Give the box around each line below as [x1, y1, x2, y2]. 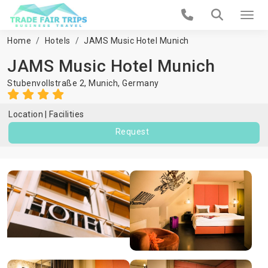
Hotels [44, 36, 71, 45]
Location [8, 109, 43, 119]
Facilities [48, 109, 84, 119]
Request [115, 127, 150, 136]
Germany [122, 78, 159, 88]
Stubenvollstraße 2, [7, 78, 89, 88]
